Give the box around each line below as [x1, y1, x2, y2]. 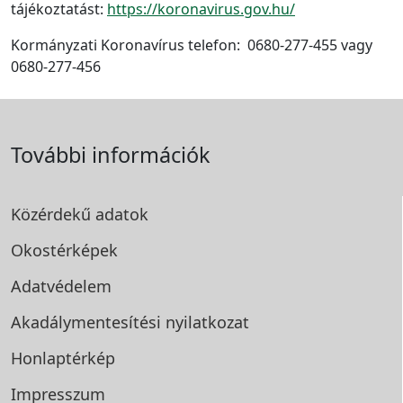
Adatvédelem [11, 275, 112, 297]
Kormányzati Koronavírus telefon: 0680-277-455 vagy [11, 35, 372, 55]
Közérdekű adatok [11, 203, 148, 225]
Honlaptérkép [11, 347, 115, 369]
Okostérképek [11, 239, 118, 261]
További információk [11, 140, 210, 169]
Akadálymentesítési [11, 311, 166, 333]
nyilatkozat [166, 311, 249, 333]
